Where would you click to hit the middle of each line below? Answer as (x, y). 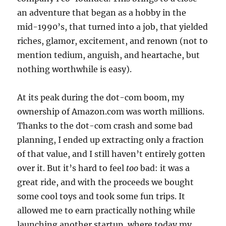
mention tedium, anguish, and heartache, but (109, 55)
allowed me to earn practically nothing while (106, 210)
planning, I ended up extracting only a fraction (111, 140)
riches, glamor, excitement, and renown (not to (113, 41)
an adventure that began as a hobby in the (102, 13)
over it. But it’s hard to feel (72, 168)
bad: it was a (164, 168)
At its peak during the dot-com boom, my (101, 97)
